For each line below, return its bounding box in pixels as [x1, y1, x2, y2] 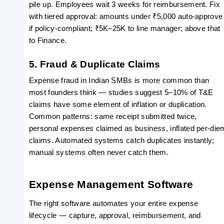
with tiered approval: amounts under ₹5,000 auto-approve [28, 12, 223, 20]
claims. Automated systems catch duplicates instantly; [28, 136, 214, 144]
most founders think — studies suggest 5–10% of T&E [28, 88, 213, 96]
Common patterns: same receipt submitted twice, [28, 112, 197, 120]
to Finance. [28, 36, 67, 44]
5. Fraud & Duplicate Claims [28, 59, 160, 69]
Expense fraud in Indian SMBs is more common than [28, 76, 209, 84]
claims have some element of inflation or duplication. [28, 100, 207, 108]
